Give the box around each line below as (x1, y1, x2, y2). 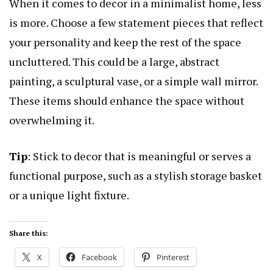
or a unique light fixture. (9, 188, 129, 203)
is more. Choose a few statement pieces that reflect (9, 15, 263, 30)
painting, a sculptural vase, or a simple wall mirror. (9, 74, 258, 89)
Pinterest (157, 252, 190, 263)
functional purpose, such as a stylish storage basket (9, 168, 262, 183)
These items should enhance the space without (9, 93, 244, 108)
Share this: (9, 229, 48, 238)
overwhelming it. (9, 113, 94, 128)
